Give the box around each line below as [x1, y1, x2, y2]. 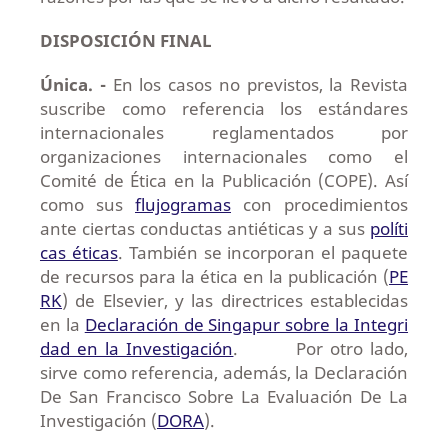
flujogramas [135, 192, 231, 216]
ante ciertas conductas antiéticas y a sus [39, 216, 371, 240]
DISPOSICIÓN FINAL [39, 28, 236, 52]
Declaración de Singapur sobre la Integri [84, 312, 409, 336]
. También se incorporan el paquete [117, 240, 409, 264]
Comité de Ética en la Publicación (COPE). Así [39, 168, 409, 192]
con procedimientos [231, 192, 409, 216]
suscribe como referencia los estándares [39, 96, 409, 120]
